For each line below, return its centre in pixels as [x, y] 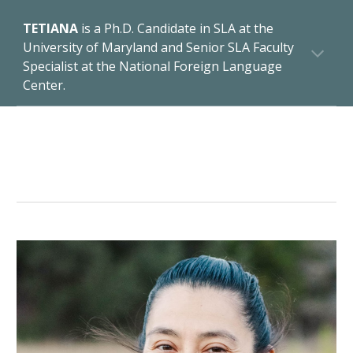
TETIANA [52, 28]
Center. [45, 85]
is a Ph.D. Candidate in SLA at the [178, 28]
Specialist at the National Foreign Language [153, 66]
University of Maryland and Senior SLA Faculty [159, 47]
